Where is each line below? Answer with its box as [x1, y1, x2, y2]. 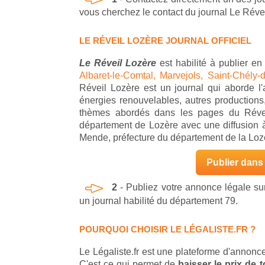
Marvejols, [160, 70, 208, 81]
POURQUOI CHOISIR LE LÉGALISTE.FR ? [79, 224, 256, 234]
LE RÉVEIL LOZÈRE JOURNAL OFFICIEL [79, 35, 251, 46]
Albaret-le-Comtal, [79, 70, 160, 81]
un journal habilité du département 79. [79, 195, 240, 206]
